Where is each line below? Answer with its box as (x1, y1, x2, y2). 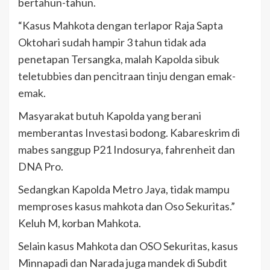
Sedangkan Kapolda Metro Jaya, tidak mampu (18, 183, 230, 196)
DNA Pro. (18, 160, 63, 174)
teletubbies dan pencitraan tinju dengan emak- (18, 69, 236, 83)
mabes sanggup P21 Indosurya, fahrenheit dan (18, 143, 235, 157)
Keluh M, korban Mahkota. (18, 216, 141, 230)
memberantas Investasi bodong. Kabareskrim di (18, 126, 240, 140)
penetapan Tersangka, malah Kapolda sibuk (18, 52, 219, 66)
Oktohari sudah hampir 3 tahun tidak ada (18, 36, 206, 49)
